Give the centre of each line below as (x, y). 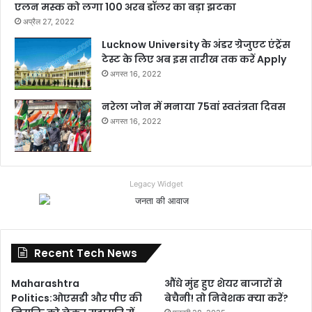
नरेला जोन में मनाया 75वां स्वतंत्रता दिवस (194, 106)
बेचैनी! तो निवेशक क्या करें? (227, 298)
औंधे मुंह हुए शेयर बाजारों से (224, 283)
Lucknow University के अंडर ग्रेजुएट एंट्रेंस (196, 44)
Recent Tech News (86, 253)
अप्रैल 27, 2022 (49, 21)
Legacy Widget (156, 184)
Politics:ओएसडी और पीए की (77, 298)
